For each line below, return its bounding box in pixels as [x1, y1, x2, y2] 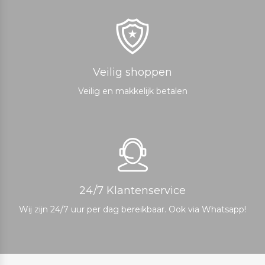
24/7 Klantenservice [79, 183, 186, 197]
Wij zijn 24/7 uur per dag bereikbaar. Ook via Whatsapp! [19, 203, 246, 215]
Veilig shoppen [93, 65, 172, 79]
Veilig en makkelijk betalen [77, 85, 188, 96]
